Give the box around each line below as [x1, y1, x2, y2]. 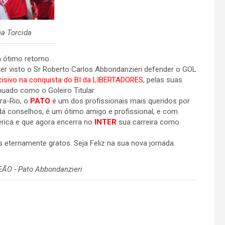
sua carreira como [119, 118, 179, 127]
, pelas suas [143, 75, 182, 84]
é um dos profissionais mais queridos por [52, 96, 190, 105]
